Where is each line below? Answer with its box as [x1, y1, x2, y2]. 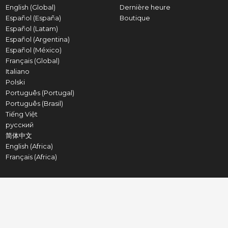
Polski [5, 78, 25, 86]
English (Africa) [5, 142, 53, 150]
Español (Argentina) [5, 35, 70, 43]
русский [5, 121, 34, 129]
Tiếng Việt [5, 110, 38, 118]
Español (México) [5, 46, 62, 54]
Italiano [5, 67, 30, 75]
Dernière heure [119, 4, 170, 11]
